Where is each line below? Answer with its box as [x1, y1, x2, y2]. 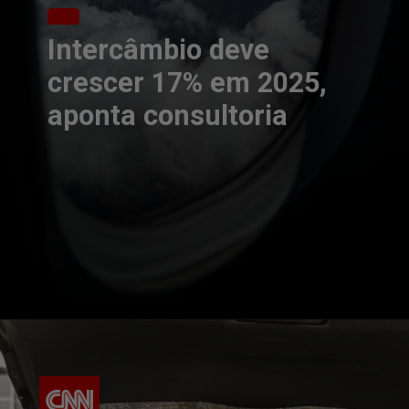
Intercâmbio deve [47, 34, 270, 67]
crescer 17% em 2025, [47, 67, 328, 100]
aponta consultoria [47, 100, 288, 132]
